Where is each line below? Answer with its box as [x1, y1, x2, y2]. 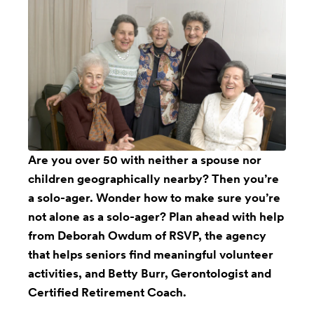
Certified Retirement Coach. [28, 285, 186, 300]
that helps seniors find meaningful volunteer [28, 247, 273, 262]
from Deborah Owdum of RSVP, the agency [28, 228, 266, 243]
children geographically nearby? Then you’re [28, 172, 279, 186]
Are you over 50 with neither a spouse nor [28, 153, 261, 168]
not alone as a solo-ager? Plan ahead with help [28, 210, 284, 224]
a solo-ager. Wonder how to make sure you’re [28, 191, 280, 205]
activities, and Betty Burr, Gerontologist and [28, 266, 271, 281]
